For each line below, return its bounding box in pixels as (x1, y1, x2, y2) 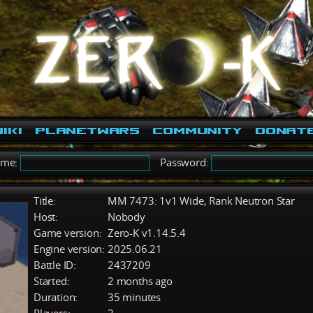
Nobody (108, 210, 145, 224)
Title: (34, 194, 56, 208)
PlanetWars (35, 126, 140, 135)
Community (152, 126, 242, 135)
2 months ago (108, 274, 173, 288)
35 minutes (108, 290, 161, 304)
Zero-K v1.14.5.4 (108, 226, 186, 240)
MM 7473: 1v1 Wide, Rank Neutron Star (108, 194, 295, 208)
